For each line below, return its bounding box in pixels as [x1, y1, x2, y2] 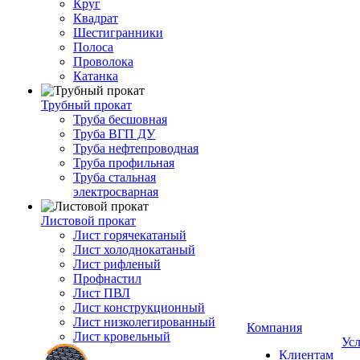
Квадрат [73, 11, 118, 25]
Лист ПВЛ [73, 286, 130, 300]
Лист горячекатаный [73, 228, 186, 242]
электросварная [73, 185, 158, 198]
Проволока [73, 55, 133, 68]
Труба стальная [73, 170, 156, 184]
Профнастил [73, 272, 141, 285]
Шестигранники [73, 26, 163, 39]
